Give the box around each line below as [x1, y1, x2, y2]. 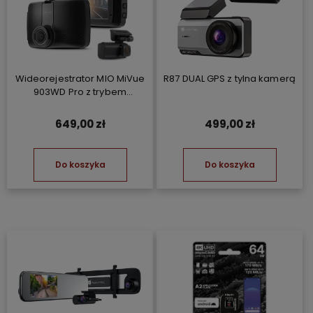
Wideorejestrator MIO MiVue [15, 71, 145, 85]
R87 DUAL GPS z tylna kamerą [163, 71, 296, 85]
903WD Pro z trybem [34, 85, 126, 99]
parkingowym [48, 98, 112, 112]
